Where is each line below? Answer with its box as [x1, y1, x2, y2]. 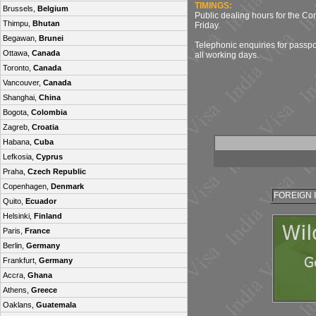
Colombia [31, 108, 67, 116]
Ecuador [25, 197, 56, 205]
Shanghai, [3, 93, 39, 102]
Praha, [3, 167, 28, 176]
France [25, 226, 50, 235]
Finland [34, 212, 62, 220]
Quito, [3, 197, 25, 205]
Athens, [3, 286, 31, 294]
